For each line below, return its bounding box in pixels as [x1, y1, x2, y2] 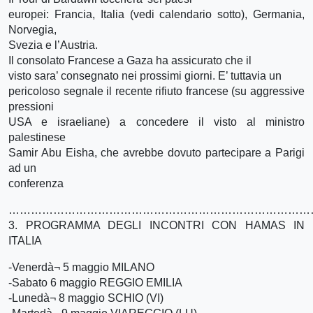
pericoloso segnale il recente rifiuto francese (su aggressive [8, 85, 305, 97]
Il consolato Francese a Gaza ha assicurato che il [8, 54, 252, 66]
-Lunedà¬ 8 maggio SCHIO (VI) [8, 291, 163, 304]
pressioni [8, 100, 54, 112]
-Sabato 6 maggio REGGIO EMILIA [8, 276, 182, 289]
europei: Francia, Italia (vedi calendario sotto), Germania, [8, 8, 305, 20]
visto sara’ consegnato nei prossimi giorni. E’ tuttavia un [8, 69, 282, 82]
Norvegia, [8, 23, 57, 36]
